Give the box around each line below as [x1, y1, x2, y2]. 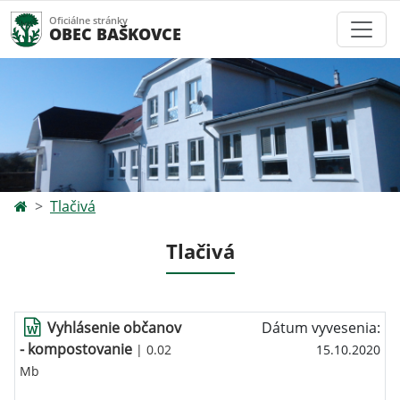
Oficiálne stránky [49, 13, 128, 27]
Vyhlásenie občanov [47, 318, 182, 337]
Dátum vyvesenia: [262, 318, 380, 337]
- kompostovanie [20, 339, 132, 359]
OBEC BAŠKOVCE [49, 22, 181, 45]
